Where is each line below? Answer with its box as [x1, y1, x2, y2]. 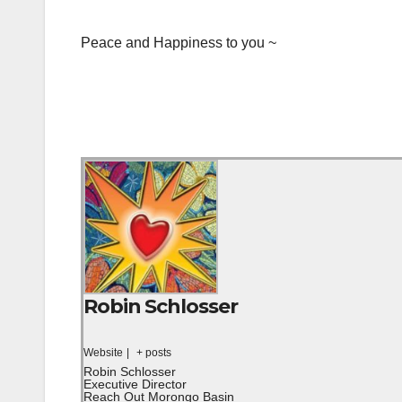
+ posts [136, 346, 171, 360]
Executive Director [83, 377, 187, 392]
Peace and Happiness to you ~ [81, 34, 276, 50]
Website [83, 346, 123, 360]
